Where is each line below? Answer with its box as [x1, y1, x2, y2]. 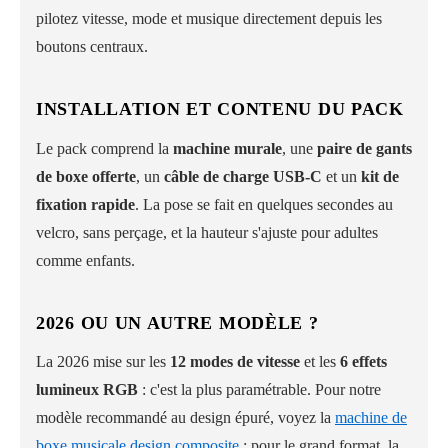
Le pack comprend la [36, 139, 173, 157]
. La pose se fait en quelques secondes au [135, 195, 393, 213]
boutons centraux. [36, 37, 148, 55]
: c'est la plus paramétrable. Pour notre [138, 381, 381, 399]
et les [300, 353, 340, 371]
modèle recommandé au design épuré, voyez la [36, 409, 335, 427]
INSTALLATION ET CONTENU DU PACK [36, 98, 404, 119]
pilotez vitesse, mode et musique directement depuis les [36, 9, 382, 27]
